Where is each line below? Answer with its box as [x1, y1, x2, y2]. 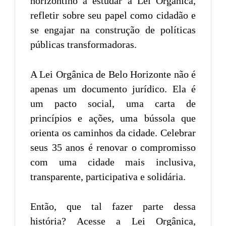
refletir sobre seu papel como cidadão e [30, 9, 196, 21]
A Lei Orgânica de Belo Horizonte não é [30, 68, 196, 80]
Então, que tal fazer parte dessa [30, 200, 196, 212]
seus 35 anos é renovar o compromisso [30, 141, 196, 153]
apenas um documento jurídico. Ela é [30, 83, 196, 94]
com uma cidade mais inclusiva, [30, 156, 196, 167]
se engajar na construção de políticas [30, 24, 196, 35]
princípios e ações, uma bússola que [30, 112, 196, 124]
